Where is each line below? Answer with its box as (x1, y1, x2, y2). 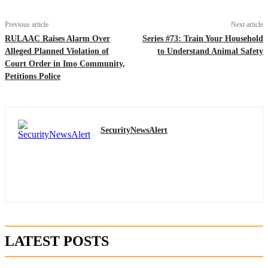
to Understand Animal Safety (157, 46, 263, 56)
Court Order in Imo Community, (5, 59, 125, 68)
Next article (230, 20, 263, 29)
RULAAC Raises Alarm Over (5, 33, 110, 43)
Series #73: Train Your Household (142, 33, 263, 43)
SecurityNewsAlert (100, 125, 167, 135)
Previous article (5, 20, 48, 29)
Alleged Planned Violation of (5, 46, 109, 56)
